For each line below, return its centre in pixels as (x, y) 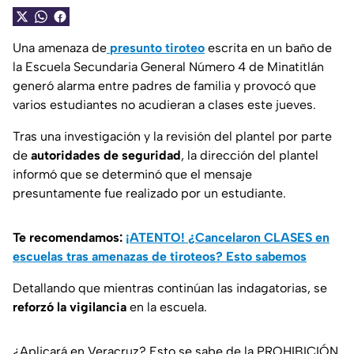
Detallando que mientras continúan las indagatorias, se (170, 288)
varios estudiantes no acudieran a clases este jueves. (164, 105)
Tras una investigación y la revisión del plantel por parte (172, 137)
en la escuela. (167, 307)
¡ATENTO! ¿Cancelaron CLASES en (228, 238)
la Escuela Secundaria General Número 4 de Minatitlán (168, 67)
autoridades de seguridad (106, 156)
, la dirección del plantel (250, 156)
